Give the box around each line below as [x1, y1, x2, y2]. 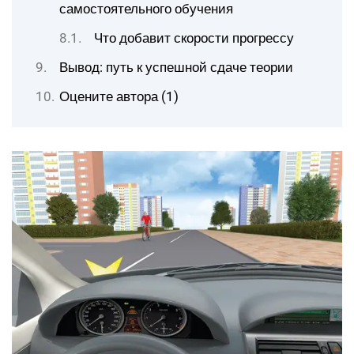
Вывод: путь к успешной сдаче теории [59, 59, 293, 75]
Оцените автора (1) [59, 88, 179, 104]
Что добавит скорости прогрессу [94, 30, 294, 46]
